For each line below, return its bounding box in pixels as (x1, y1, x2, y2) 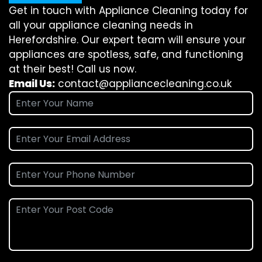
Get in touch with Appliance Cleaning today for (9, 3, 248, 18)
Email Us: (9, 76, 55, 91)
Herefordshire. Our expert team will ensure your (9, 32, 246, 47)
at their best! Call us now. (9, 61, 136, 76)
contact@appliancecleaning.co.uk (58, 76, 232, 91)
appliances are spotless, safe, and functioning (9, 47, 243, 61)
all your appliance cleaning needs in (9, 18, 193, 32)
